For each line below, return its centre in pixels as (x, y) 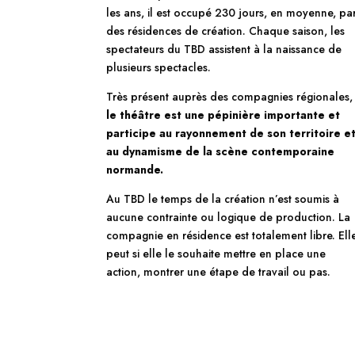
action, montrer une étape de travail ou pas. (219, 271)
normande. (135, 169)
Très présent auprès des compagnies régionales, (230, 96)
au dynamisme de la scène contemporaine (221, 151)
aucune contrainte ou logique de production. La (229, 217)
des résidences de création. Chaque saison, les (226, 31)
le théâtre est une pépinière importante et (223, 115)
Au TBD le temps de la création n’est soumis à (223, 198)
